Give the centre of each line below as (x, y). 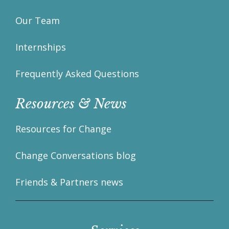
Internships (41, 47)
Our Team (38, 21)
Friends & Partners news (69, 182)
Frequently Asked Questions (77, 74)
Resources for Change (63, 129)
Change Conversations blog (76, 156)
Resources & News (71, 104)
